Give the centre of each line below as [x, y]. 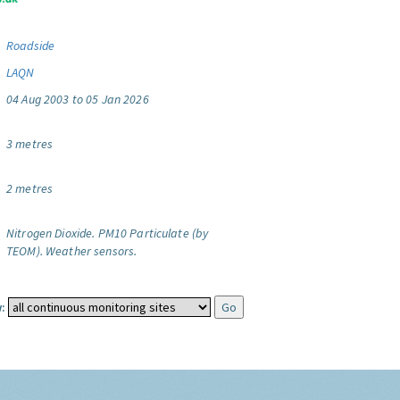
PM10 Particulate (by [153, 233]
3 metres [30, 144]
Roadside [31, 46]
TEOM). [25, 251]
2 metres [30, 188]
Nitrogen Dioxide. [51, 233]
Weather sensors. [91, 251]
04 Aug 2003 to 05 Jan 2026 [78, 99]
